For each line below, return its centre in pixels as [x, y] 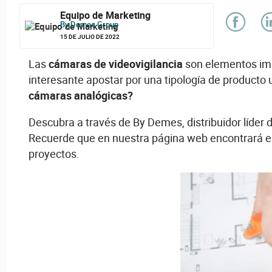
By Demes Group [90, 24]
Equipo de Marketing [106, 15]
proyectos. [54, 154]
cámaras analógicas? [81, 95]
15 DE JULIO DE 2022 [90, 36]
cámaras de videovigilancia [116, 64]
